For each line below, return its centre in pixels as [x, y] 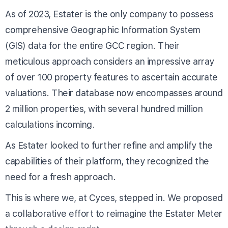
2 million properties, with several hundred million [104, 108]
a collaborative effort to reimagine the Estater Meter [114, 213]
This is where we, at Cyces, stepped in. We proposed [114, 197]
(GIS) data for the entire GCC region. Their [92, 45]
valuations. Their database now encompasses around [114, 93]
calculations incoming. [50, 124]
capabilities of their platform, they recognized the [107, 161]
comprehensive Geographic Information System [103, 30]
